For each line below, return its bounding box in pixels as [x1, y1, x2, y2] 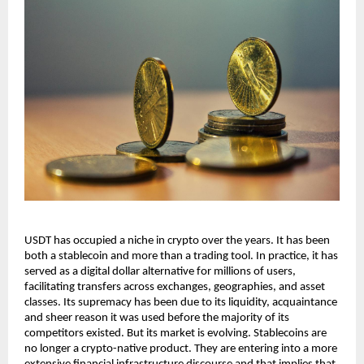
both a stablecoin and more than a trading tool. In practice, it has [24, 250, 338, 263]
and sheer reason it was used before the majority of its [24, 312, 289, 325]
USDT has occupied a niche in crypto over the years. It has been [24, 235, 330, 248]
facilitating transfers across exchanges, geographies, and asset [24, 281, 325, 294]
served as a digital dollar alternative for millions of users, [24, 266, 296, 279]
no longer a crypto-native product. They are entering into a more [24, 343, 337, 356]
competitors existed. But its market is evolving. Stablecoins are [24, 327, 327, 340]
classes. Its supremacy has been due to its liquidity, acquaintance [24, 297, 337, 310]
